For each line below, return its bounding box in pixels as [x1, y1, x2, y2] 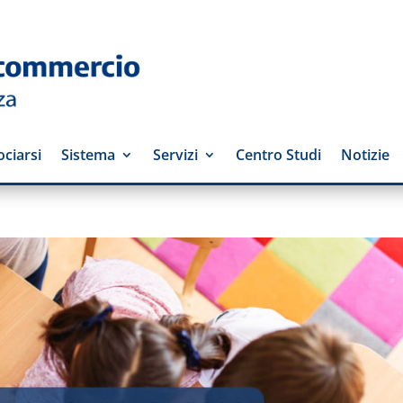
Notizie [341, 145, 390, 166]
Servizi [153, 145, 198, 166]
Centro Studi [236, 145, 321, 166]
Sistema [61, 145, 115, 166]
